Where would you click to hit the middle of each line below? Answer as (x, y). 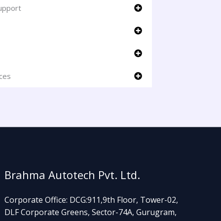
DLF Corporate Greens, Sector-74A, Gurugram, (91, 212)
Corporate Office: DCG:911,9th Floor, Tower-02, (92, 200)
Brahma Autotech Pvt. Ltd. (73, 174)
